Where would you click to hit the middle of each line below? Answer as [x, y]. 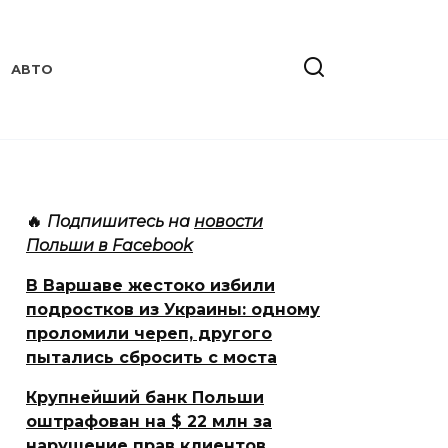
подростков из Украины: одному [173, 309]
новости [228, 221]
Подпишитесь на [120, 221]
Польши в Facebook [109, 245]
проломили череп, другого [149, 333]
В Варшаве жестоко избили [150, 285]
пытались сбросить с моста [151, 357]
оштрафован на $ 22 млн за [149, 421]
